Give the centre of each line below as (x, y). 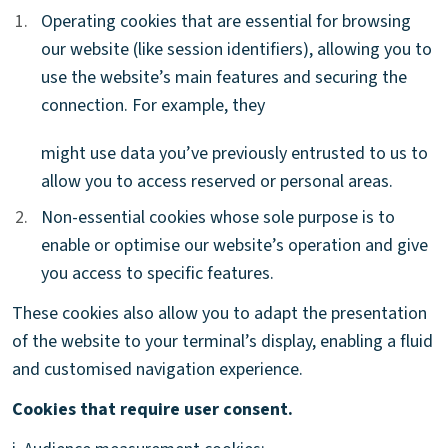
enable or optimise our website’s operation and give (234, 245)
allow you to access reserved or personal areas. (217, 181)
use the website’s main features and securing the (224, 77)
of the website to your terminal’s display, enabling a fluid (222, 341)
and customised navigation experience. (157, 369)
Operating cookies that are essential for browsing (226, 21)
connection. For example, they (153, 105)
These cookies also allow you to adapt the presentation (219, 313)
